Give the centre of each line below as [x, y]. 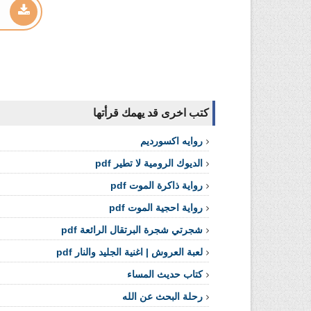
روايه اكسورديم [171, 141]
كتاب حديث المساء [165, 274]
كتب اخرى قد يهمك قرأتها [151, 113]
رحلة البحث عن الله [162, 296]
